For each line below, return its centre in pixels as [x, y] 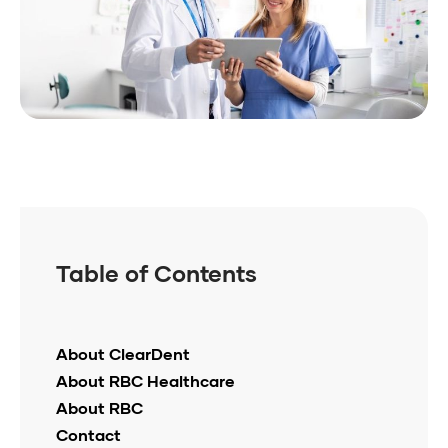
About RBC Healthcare [145, 380]
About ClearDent [123, 353]
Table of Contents [156, 272]
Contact [88, 434]
